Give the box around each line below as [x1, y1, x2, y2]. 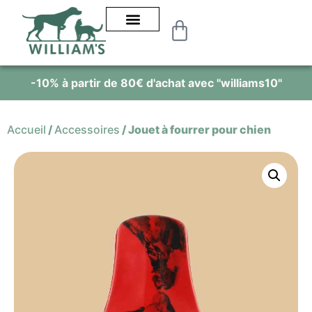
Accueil [7, 122, 46, 136]
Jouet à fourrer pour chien [128, 122, 271, 136]
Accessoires [54, 122, 120, 136]
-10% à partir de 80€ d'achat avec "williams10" [20, 75, 272, 90]
